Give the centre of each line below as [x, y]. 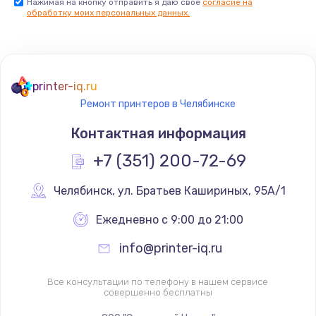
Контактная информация [158, 134]
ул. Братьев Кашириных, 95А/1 [202, 191]
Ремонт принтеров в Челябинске [158, 104]
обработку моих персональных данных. [108, 13]
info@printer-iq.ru [170, 249]
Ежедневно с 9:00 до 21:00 [170, 220]
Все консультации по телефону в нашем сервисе [158, 282]
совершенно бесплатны [158, 293]
